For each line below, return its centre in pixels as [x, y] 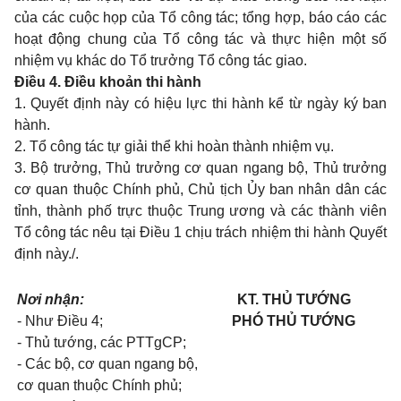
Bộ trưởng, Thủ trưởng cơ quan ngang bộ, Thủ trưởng [209, 168]
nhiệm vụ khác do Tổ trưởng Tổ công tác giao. [161, 61]
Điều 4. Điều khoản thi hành [108, 82]
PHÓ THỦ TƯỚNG [294, 321]
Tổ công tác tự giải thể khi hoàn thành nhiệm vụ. [182, 147]
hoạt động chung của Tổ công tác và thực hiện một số [200, 39]
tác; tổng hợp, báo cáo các [299, 18]
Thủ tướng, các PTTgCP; [106, 343]
